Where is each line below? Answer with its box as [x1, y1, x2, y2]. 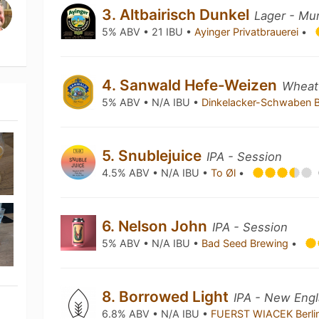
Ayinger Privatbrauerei [194, 26, 302, 38]
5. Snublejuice [102, 147, 206, 164]
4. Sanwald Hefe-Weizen [102, 76, 281, 94]
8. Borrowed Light [102, 288, 233, 305]
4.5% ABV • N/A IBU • [102, 167, 211, 179]
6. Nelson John [102, 217, 211, 235]
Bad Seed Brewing [202, 237, 292, 249]
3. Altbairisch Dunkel [102, 6, 253, 23]
